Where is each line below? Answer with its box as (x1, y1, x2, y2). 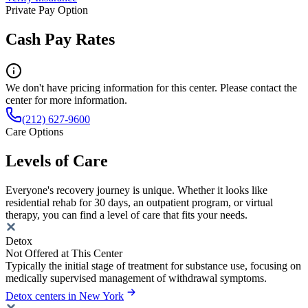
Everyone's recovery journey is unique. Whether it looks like (5, 184, 267, 196)
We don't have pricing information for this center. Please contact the (5, 82, 297, 94)
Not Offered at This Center (5, 247, 122, 259)
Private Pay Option (5, 4, 88, 16)
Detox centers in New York (5, 289, 124, 302)
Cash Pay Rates (5, 30, 115, 49)
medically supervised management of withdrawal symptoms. (5, 272, 267, 284)
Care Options (5, 126, 63, 138)
